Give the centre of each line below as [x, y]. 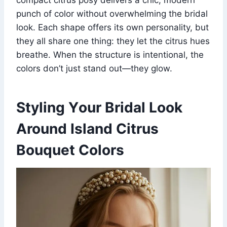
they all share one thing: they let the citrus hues [113, 41]
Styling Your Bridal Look [99, 107]
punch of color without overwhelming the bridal [112, 13]
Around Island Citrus [87, 128]
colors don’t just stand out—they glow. [94, 68]
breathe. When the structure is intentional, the [110, 54]
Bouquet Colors [70, 150]
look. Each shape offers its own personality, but [112, 27]
